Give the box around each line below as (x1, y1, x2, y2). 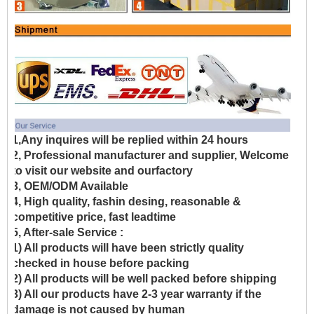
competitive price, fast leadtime (12, 210, 176, 223)
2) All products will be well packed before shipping (12, 272, 277, 285)
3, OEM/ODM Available (12, 179, 128, 192)
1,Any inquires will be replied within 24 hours (12, 133, 248, 146)
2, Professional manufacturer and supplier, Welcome (12, 149, 289, 161)
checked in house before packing (12, 257, 189, 269)
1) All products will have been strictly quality (12, 241, 244, 254)
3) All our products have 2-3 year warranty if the (12, 287, 261, 300)
